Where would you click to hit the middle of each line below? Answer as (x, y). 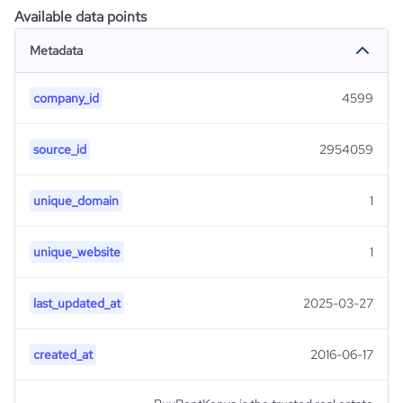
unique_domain (76, 201)
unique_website (77, 252)
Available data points (81, 17)
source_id (60, 149)
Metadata (56, 50)
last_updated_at (77, 303)
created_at (63, 354)
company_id (66, 98)
